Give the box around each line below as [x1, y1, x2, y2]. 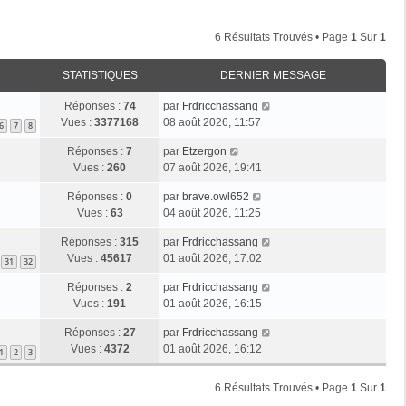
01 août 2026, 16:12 [163, 342, 262, 355]
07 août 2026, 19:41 [163, 160, 262, 174]
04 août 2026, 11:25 [163, 206, 261, 219]
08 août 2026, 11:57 [163, 115, 261, 129]
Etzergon [182, 144, 227, 158]
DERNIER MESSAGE [219, 68, 326, 82]
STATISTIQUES [62, 68, 138, 82]
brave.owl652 [182, 189, 249, 203]
